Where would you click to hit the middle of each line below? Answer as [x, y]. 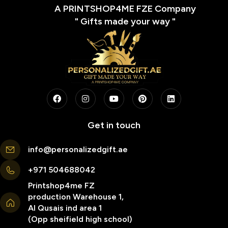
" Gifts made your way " [125, 21]
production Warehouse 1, [76, 196]
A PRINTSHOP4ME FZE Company [125, 8]
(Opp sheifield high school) [80, 219]
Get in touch [114, 125]
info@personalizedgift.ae [78, 149]
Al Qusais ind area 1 [65, 208]
